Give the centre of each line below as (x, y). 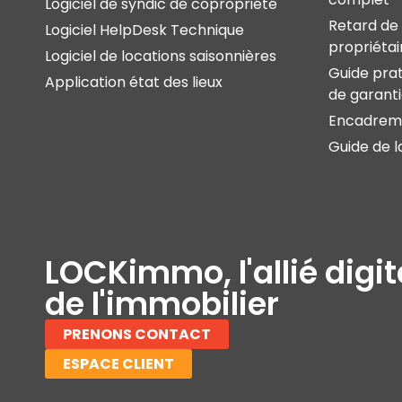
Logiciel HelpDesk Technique (144, 30)
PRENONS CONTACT (137, 334)
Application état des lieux (134, 82)
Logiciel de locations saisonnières (161, 56)
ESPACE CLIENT (118, 363)
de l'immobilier (162, 303)
